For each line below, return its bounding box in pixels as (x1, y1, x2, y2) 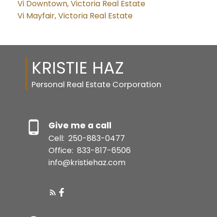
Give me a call (48, 119, 111, 131)
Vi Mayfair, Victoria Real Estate (17, 10, 133, 22)
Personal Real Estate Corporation (31, 78, 161, 90)
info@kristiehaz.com (48, 156, 125, 168)
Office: (48, 144, 75, 156)
